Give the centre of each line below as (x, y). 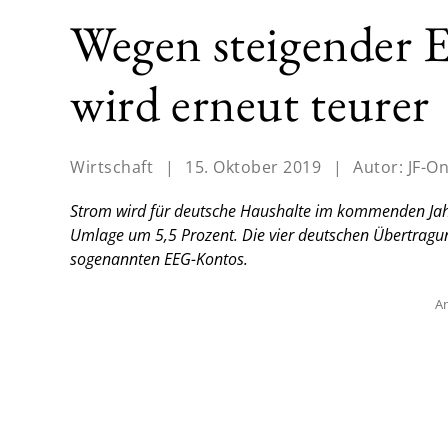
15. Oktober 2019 (253, 167)
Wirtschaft (111, 167)
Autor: (380, 167)
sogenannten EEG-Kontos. (159, 259)
